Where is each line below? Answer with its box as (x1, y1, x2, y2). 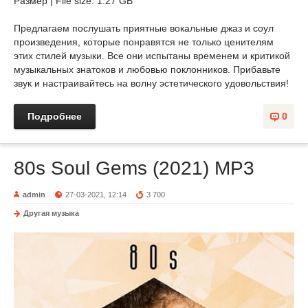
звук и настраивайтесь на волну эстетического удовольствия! (14, 78, 289, 89)
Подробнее (27, 111, 82, 122)
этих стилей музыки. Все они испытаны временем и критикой (14, 50, 290, 61)
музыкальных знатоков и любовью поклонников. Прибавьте (14, 64, 280, 75)
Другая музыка (23, 209, 79, 217)
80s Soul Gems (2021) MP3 (14, 157, 254, 179)
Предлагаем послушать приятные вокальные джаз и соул (14, 23, 274, 34)
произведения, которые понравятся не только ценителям (14, 36, 274, 47)
